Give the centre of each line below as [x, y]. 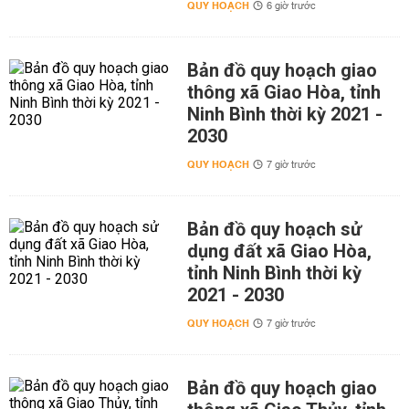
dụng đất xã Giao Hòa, [279, 251]
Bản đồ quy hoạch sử [274, 229]
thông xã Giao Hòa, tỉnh [283, 92]
